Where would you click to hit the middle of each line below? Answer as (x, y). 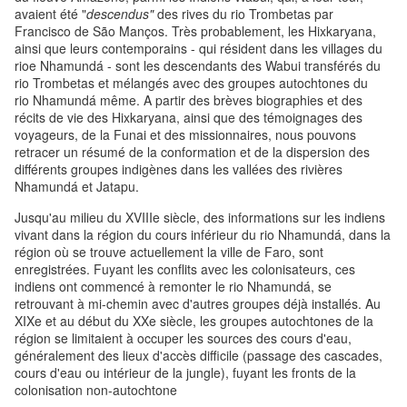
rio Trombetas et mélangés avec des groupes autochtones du (191, 83)
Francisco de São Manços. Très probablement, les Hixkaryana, (195, 31)
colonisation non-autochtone (96, 390)
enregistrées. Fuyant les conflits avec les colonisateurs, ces (185, 269)
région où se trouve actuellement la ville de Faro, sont (169, 252)
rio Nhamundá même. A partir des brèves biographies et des (189, 100)
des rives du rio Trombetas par (245, 14)
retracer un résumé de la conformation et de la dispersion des (192, 152)
